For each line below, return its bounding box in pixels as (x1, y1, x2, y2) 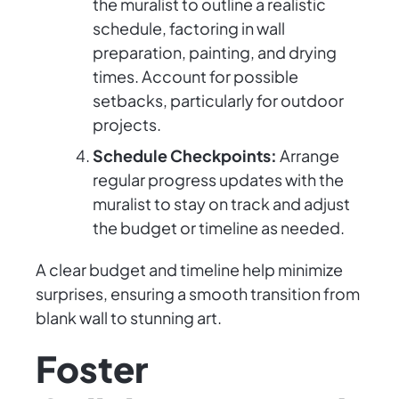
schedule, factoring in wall (93, 18, 285, 39)
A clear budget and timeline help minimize (36, 259, 343, 281)
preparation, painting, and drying (93, 42, 337, 63)
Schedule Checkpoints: (93, 145, 277, 167)
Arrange (277, 145, 339, 167)
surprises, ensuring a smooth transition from (36, 283, 360, 305)
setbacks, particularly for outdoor (93, 90, 344, 111)
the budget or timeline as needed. (93, 217, 345, 239)
